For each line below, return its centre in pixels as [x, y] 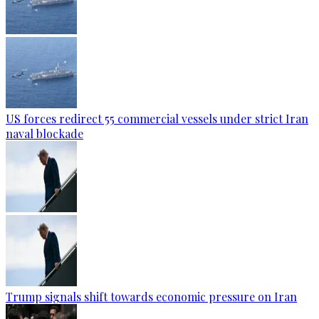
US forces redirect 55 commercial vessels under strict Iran [157, 119]
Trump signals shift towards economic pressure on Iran [151, 297]
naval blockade [45, 134]
